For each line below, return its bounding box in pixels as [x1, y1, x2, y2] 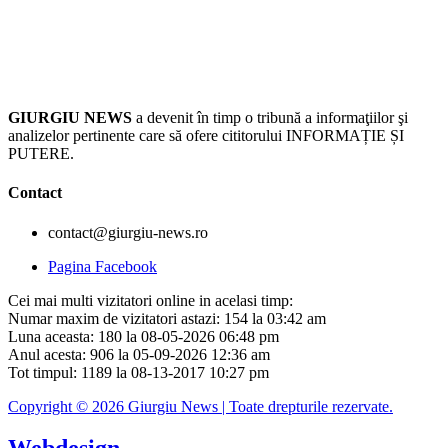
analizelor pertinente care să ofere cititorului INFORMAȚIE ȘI [8, 127, 404, 144]
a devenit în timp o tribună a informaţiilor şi [132, 109, 408, 126]
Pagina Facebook [48, 257, 157, 275]
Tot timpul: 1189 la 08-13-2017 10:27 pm [8, 363, 269, 381]
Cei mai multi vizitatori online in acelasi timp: [8, 291, 293, 309]
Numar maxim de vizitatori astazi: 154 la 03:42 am [8, 309, 326, 327]
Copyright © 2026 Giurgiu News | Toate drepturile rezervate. [8, 397, 393, 415]
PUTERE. [8, 145, 74, 162]
